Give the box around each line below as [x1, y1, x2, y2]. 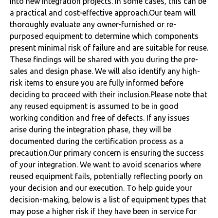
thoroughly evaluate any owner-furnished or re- [10, 20, 176, 29]
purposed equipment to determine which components [10, 32, 199, 40]
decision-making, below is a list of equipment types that [10, 195, 206, 204]
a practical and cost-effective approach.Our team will [10, 8, 196, 17]
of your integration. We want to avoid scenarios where [10, 160, 201, 169]
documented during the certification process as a [10, 137, 183, 145]
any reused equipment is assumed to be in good [10, 102, 179, 110]
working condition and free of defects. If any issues [10, 113, 190, 122]
